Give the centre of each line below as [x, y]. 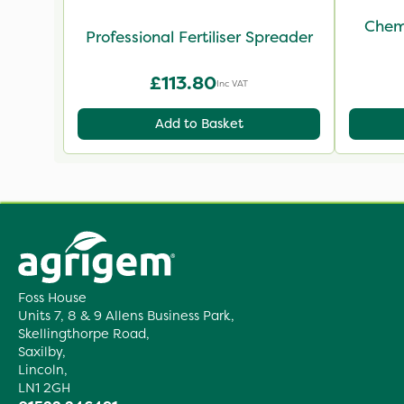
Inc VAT [233, 83]
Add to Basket [199, 124]
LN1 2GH [44, 388]
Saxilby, [42, 352]
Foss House [52, 298]
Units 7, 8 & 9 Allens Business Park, [126, 316]
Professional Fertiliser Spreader [199, 37]
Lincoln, [43, 370]
